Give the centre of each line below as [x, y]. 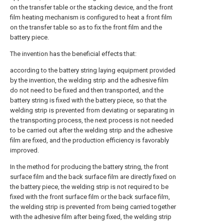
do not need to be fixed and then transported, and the [87, 90]
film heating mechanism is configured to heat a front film [91, 17]
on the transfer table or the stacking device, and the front [91, 7]
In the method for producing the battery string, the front [89, 167]
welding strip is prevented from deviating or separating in [92, 110]
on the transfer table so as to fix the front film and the [86, 27]
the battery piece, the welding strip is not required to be [89, 187]
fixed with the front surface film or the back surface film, [90, 197]
